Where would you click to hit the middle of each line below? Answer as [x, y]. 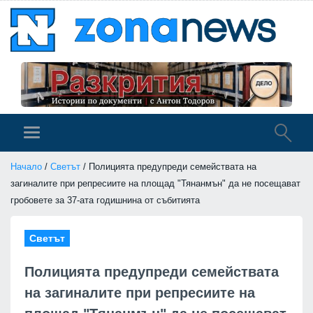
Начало [26, 167]
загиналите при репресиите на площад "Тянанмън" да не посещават [155, 184]
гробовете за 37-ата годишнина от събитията [105, 201]
